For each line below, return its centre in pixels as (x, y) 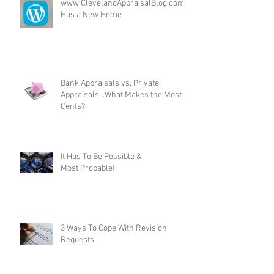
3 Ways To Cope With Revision (114, 257)
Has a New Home (91, 44)
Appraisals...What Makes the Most (121, 124)
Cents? (73, 136)
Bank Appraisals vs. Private (110, 113)
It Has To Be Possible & (101, 186)
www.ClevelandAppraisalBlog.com (123, 32)
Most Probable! (88, 198)
